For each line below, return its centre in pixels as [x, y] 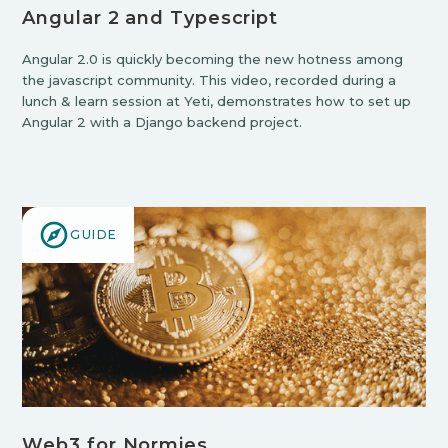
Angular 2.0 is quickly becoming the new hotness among [213, 58]
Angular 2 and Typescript [150, 17]
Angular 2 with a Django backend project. [162, 121]
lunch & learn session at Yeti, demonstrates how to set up [217, 100]
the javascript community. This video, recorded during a [209, 79]
